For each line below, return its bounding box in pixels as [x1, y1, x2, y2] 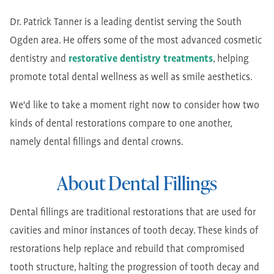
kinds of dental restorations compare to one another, [10, 118, 232, 130]
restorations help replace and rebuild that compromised [10, 243, 245, 256]
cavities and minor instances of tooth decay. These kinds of [10, 225, 258, 237]
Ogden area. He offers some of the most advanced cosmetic [10, 35, 262, 47]
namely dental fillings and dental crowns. [10, 136, 183, 149]
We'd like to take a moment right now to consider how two [10, 100, 259, 112]
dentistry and [10, 53, 68, 65]
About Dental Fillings [57, 169, 217, 196]
